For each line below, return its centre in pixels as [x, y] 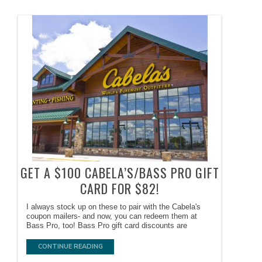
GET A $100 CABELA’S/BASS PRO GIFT [120, 173]
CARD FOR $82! [120, 189]
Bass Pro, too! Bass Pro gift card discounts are [107, 226]
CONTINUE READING [70, 247]
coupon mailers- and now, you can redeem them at [112, 216]
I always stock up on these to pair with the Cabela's [114, 207]
